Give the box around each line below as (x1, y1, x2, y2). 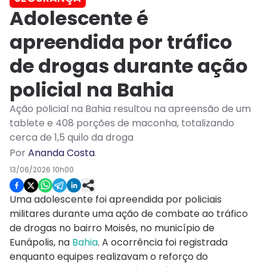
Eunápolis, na (10, 235, 72, 250)
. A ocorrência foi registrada (98, 235, 228, 250)
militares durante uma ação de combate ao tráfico (10, 207, 248, 221)
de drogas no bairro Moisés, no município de (10, 221, 215, 235)
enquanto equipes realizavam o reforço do (10, 250, 208, 264)
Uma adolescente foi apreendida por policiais (10, 193, 222, 207)
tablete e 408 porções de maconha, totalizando (10, 116, 234, 131)
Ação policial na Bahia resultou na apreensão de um (10, 102, 251, 116)
